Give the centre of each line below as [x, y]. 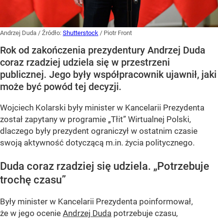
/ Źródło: [50, 33]
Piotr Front [118, 33]
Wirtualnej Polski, [158, 119]
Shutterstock [81, 33]
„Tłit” [117, 119]
